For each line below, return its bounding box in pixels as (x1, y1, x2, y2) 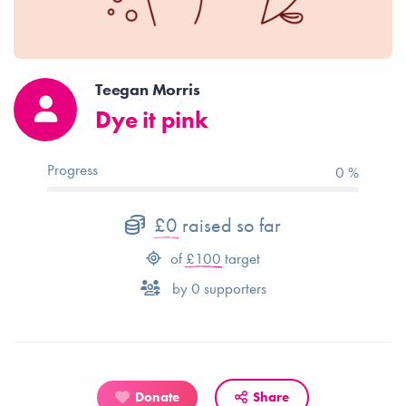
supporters (199, 277, 266, 298)
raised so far (178, 211, 281, 238)
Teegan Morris (95, 78, 200, 100)
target (221, 247, 260, 268)
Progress (47, 159, 99, 179)
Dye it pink (95, 103, 208, 135)
